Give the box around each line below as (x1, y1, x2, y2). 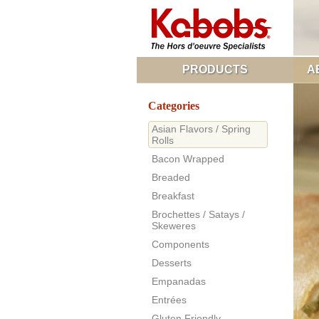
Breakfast (152, 190, 194, 202)
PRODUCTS (182, 63, 248, 75)
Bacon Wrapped (152, 153, 224, 164)
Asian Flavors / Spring (152, 123, 251, 135)
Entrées (152, 294, 187, 305)
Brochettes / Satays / (152, 209, 245, 220)
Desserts (152, 257, 192, 268)
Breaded (152, 172, 190, 183)
